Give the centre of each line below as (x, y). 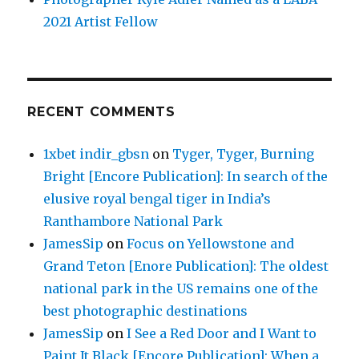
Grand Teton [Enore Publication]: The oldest (186, 266)
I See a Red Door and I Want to (222, 333)
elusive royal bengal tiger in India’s (157, 198)
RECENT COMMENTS (101, 111)
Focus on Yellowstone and (211, 243)
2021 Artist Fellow (101, 21)
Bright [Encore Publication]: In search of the (186, 176)
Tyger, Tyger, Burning (244, 153)
